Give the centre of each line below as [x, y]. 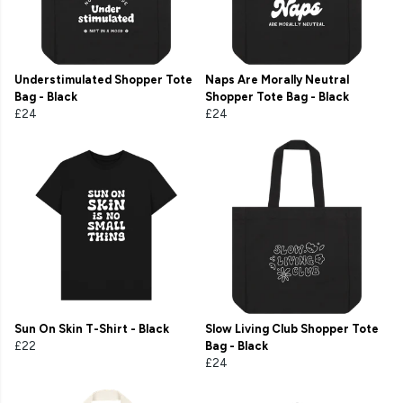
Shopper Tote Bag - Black [277, 97]
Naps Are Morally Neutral [277, 80]
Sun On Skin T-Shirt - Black [92, 329]
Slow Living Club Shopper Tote [292, 329]
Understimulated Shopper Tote [103, 80]
